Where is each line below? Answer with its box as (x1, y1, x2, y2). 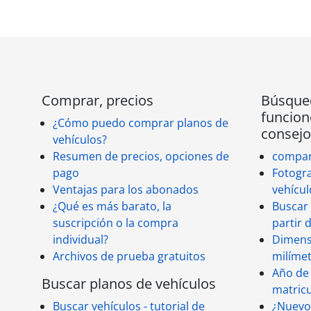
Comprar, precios (42, 91, 153, 110)
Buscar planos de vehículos (42, 274, 216, 293)
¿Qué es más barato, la (53, 199, 171, 214)
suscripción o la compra (53, 215, 178, 230)
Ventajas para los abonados (53, 182, 199, 197)
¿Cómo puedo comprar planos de (53, 115, 228, 131)
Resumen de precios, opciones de (53, 149, 229, 164)
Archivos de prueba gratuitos (53, 249, 205, 264)
